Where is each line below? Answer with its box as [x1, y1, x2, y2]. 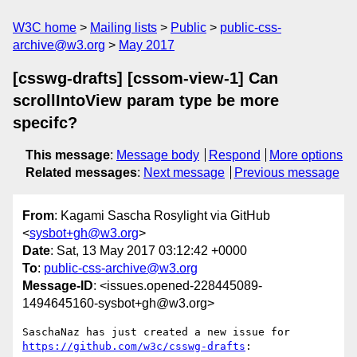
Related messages [25, 166, 137, 179]
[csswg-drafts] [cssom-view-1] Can [13, 69, 278, 87]
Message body [116, 148, 199, 162]
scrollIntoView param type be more [13, 92, 279, 109]
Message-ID [22, 279, 93, 293]
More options [269, 148, 343, 162]
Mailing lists [90, 21, 157, 34]
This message [25, 148, 110, 162]
